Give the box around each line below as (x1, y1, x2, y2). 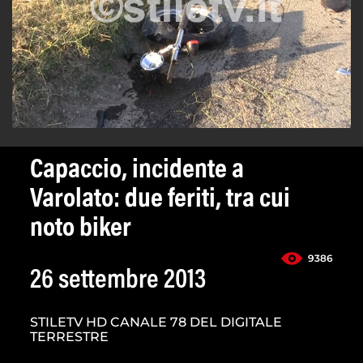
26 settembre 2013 (30, 267, 206, 296)
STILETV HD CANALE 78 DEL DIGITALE (30, 314, 282, 331)
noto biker (30, 216, 131, 244)
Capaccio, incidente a (30, 157, 244, 186)
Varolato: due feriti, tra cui (30, 186, 290, 215)
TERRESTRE (30, 329, 109, 345)
